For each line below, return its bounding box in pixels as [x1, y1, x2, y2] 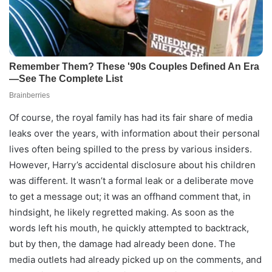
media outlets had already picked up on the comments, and [9, 254, 262, 266]
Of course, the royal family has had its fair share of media [9, 112, 253, 124]
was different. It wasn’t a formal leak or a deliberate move [9, 175, 254, 187]
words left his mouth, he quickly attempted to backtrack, [9, 222, 249, 234]
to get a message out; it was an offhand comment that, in [9, 191, 251, 203]
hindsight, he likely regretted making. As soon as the [9, 206, 234, 219]
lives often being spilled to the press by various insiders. [9, 143, 252, 155]
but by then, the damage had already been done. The [9, 238, 236, 250]
